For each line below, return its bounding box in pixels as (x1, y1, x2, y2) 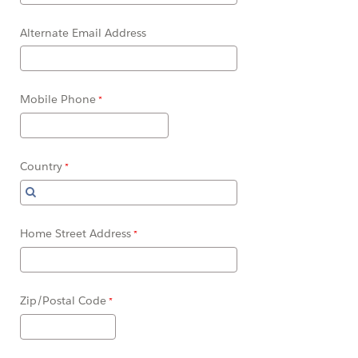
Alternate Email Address (20, 26, 146, 41)
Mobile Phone (20, 92, 96, 107)
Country (20, 159, 62, 174)
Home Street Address (20, 226, 131, 241)
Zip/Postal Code (20, 293, 106, 308)
